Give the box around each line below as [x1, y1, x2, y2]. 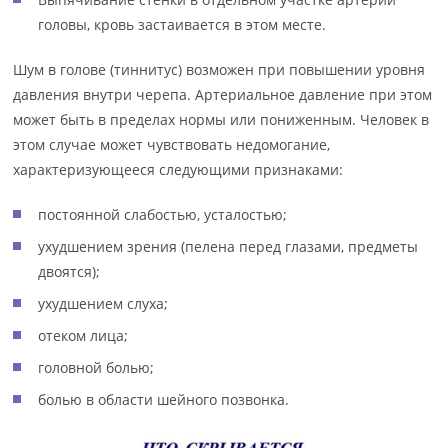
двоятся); [38, 262, 101, 281]
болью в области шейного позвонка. [38, 390, 290, 409]
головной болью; [38, 358, 155, 377]
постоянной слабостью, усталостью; [38, 205, 288, 224]
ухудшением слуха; [38, 294, 169, 313]
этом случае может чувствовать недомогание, [13, 135, 331, 154]
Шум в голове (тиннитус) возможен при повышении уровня [13, 60, 426, 79]
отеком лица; [38, 326, 129, 345]
